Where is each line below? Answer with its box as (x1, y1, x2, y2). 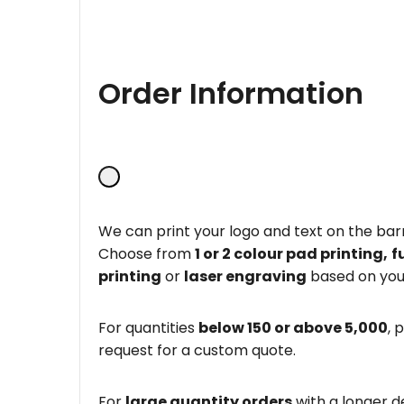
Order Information (98, 73, 363, 115)
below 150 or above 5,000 (198, 317, 388, 338)
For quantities (98, 317, 198, 338)
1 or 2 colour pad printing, (195, 243, 388, 264)
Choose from (98, 243, 195, 264)
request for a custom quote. (98, 339, 296, 361)
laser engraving (184, 265, 307, 287)
